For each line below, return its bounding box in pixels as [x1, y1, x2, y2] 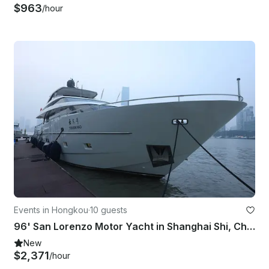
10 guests [90, 204, 127, 215]
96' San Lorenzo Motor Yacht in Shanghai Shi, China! [247, 220, 255, 232]
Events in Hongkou [14, 204, 88, 215]
